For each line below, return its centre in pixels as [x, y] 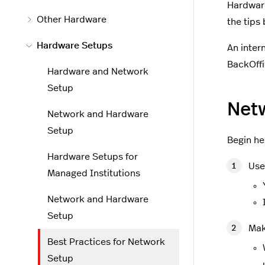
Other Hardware [72, 20]
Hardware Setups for [93, 157]
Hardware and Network [98, 72]
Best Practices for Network [106, 242]
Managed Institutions [94, 173]
